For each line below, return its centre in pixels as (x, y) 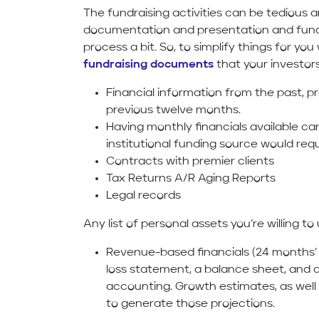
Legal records (144, 196)
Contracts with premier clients (190, 162)
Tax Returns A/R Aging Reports (191, 179)
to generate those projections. (191, 304)
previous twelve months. (174, 111)
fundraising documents (149, 65)
